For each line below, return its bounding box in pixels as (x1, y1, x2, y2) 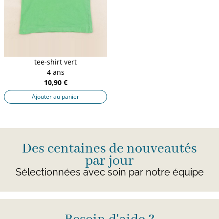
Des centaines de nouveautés (22, 140, 197, 157)
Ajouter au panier (32, 92, 79, 101)
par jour (85, 152, 134, 170)
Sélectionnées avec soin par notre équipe (15, 166, 204, 178)
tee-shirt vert (34, 57, 77, 66)
